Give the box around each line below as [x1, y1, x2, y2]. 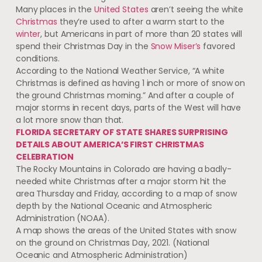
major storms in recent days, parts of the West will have [15, 101, 242, 113]
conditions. [15, 52, 60, 64]
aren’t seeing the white [148, 3, 244, 15]
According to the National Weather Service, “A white [15, 64, 225, 77]
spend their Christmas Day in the [15, 40, 151, 52]
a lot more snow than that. [15, 113, 126, 126]
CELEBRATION [15, 150, 74, 163]
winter [15, 27, 41, 40]
